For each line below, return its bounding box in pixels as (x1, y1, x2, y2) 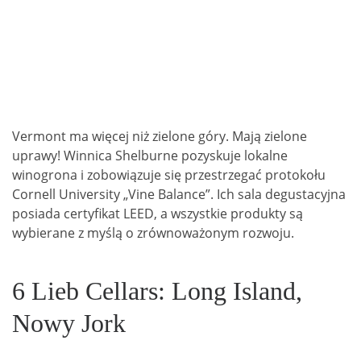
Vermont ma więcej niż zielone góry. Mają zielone (12, 127, 307, 146)
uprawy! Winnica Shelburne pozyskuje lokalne (12, 147, 288, 165)
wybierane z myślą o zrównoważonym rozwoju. (12, 224, 294, 243)
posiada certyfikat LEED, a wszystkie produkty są (12, 205, 303, 223)
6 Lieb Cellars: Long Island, (12, 276, 302, 306)
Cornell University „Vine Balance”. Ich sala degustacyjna (12, 185, 346, 204)
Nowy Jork (12, 309, 126, 338)
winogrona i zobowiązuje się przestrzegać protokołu (12, 166, 326, 185)
